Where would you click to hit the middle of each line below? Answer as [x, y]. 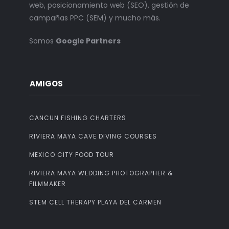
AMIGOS [46, 84]
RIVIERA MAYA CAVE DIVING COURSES [93, 136]
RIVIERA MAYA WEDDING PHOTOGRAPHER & [101, 173]
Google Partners [88, 41]
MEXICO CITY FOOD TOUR [71, 155]
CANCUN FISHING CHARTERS [77, 118]
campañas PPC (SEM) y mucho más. [95, 18]
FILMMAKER [47, 184]
